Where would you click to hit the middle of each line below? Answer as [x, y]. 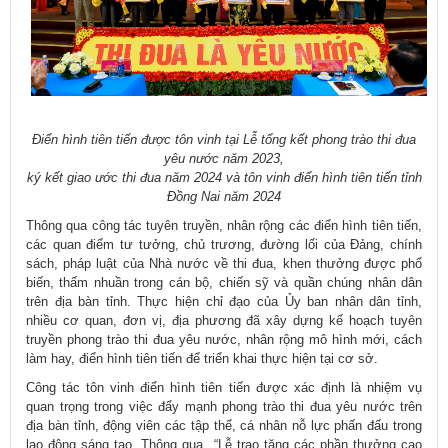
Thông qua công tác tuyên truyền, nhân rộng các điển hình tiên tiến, [224, 226]
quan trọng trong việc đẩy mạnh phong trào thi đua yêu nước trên [224, 407]
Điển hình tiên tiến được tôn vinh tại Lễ [146, 140]
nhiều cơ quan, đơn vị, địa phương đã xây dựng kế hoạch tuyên [224, 321]
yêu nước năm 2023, [224, 159]
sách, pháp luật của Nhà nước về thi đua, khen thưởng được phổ [224, 264]
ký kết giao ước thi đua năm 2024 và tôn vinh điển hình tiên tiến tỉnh [224, 178]
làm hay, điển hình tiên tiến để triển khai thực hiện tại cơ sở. [202, 359]
